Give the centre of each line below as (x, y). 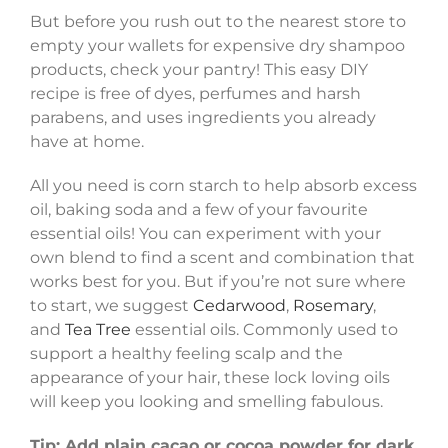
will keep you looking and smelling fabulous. (206, 401)
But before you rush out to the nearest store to (218, 21)
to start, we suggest (111, 305)
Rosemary (333, 305)
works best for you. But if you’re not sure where (218, 281)
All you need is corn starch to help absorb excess (223, 185)
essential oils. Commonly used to (264, 329)
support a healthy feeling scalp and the (186, 353)
